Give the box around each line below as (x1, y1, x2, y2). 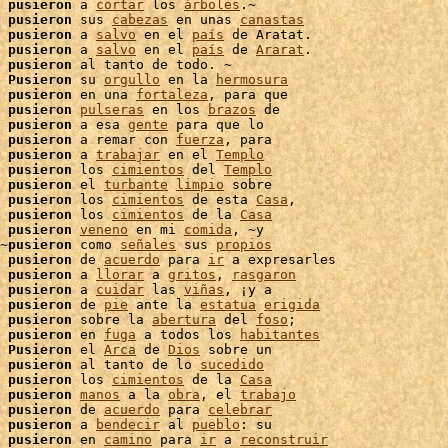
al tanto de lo (72, 357, 200, 372)
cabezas (112, 12, 168, 27)
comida (184, 222, 232, 237)
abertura (152, 312, 216, 327)
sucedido (200, 357, 264, 372)
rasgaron (232, 267, 296, 282)
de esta (184, 192, 256, 207)
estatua (200, 297, 256, 312)
